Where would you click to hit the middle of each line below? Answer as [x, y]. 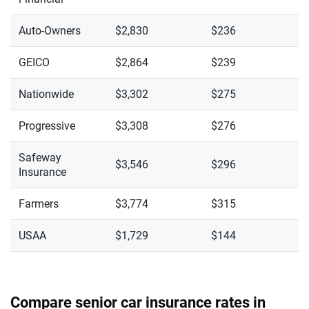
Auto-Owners [50, 31]
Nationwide [46, 94]
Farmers [39, 204]
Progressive [47, 126]
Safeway [40, 158]
